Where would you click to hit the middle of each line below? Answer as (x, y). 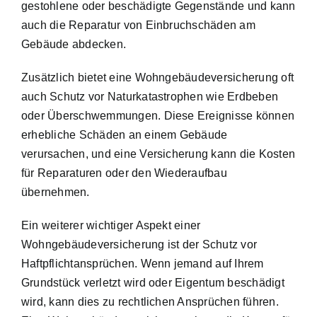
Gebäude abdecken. (74, 44)
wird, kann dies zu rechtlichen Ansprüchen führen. (150, 301)
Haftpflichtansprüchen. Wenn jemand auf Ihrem (143, 263)
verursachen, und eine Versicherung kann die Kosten (158, 154)
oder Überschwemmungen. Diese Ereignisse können (158, 115)
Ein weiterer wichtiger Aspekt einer (111, 225)
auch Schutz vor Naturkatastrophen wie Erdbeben (150, 96)
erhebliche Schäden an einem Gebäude (125, 134)
